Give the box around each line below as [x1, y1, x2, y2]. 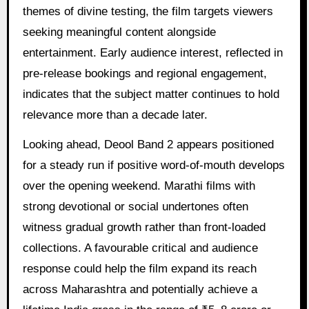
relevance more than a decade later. [22, 108, 208, 121]
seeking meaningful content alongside [22, 25, 216, 39]
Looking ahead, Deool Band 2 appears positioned [22, 137, 274, 151]
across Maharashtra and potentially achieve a [22, 282, 257, 296]
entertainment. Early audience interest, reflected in [22, 46, 283, 59]
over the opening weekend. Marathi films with [22, 179, 255, 192]
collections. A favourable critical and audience [22, 241, 258, 255]
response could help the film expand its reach [22, 261, 257, 275]
